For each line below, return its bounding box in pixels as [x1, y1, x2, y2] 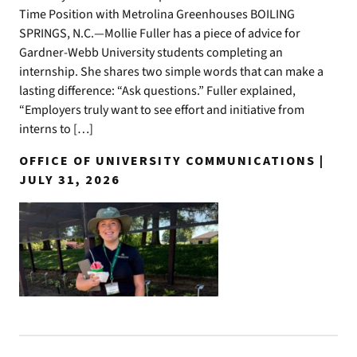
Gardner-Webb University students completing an [19, 44, 283, 62]
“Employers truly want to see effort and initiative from [19, 101, 304, 120]
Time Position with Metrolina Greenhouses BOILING [19, 6, 295, 24]
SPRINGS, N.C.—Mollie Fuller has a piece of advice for [19, 25, 300, 43]
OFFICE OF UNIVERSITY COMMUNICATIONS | [19, 152, 324, 171]
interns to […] [19, 120, 93, 139]
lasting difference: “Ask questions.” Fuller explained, [19, 82, 296, 100]
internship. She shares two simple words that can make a [19, 63, 324, 81]
